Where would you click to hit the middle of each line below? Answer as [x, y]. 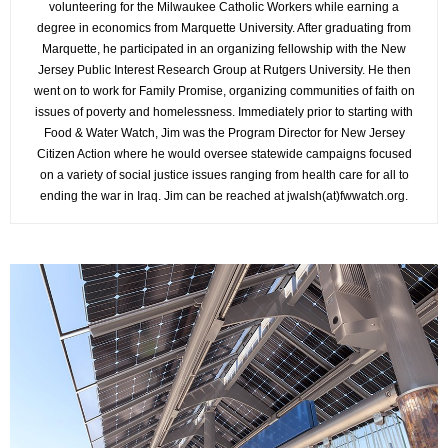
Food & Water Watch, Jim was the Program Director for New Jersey [224, 133]
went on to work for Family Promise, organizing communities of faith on [224, 91]
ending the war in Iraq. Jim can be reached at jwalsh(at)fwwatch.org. [224, 196]
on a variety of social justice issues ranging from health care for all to [224, 175]
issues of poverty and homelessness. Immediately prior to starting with [224, 112]
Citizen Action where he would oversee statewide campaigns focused [224, 154]
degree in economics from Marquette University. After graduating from [224, 28]
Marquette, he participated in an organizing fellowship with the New [224, 49]
